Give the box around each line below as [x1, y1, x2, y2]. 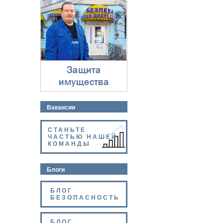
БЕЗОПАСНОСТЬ [50, 194, 120, 201]
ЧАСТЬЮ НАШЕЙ [48, 133, 117, 140]
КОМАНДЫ [48, 140, 91, 147]
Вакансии [47, 104, 75, 111]
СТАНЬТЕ [48, 126, 86, 133]
